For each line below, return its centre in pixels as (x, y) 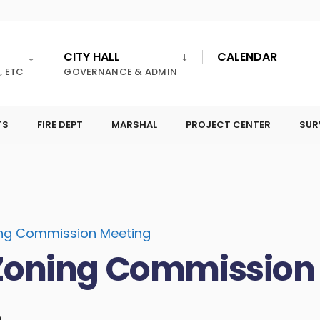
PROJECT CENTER (228, 124)
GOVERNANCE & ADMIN (121, 72)
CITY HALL (92, 57)
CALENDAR (247, 57)
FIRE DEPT (60, 124)
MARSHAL (134, 124)
